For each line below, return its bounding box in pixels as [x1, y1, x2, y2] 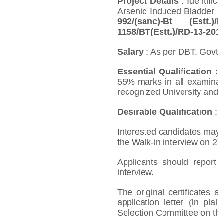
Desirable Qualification [117, 107, 212, 117]
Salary [117, 46, 144, 56]
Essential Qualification [117, 66, 212, 76]
